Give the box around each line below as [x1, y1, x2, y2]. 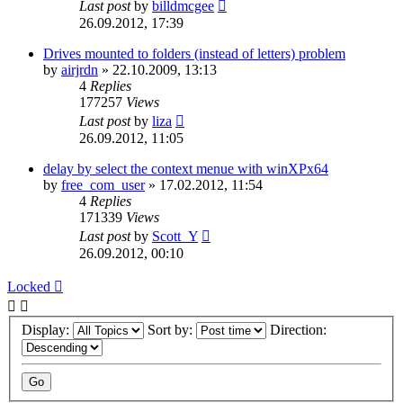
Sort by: [148, 322, 196, 338]
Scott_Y [152, 228, 198, 244]
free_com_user [61, 176, 145, 193]
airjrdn [61, 61, 98, 77]
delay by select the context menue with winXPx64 [43, 160, 328, 176]
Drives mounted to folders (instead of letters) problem [43, 45, 345, 61]
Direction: [270, 322, 330, 338]
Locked [7, 278, 50, 294]
